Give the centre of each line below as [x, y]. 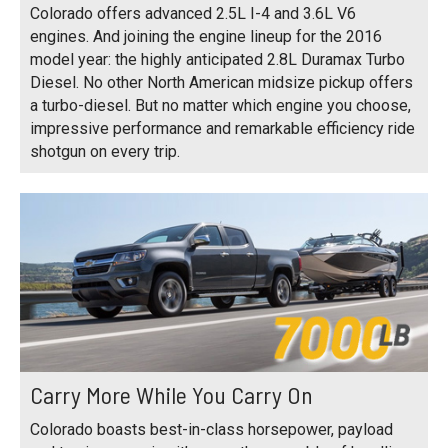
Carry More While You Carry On [171, 395]
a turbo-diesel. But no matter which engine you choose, [220, 105]
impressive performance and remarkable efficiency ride [222, 128]
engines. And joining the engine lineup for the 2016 [206, 36]
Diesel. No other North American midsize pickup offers [221, 82]
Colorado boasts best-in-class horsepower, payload [211, 430]
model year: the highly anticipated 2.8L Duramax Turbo [217, 59]
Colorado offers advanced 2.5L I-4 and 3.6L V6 [193, 13]
